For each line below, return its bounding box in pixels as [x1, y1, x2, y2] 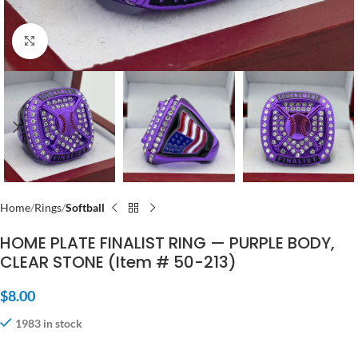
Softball [66, 201, 105, 215]
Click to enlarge [47, 34, 121, 47]
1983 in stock [15, 316, 82, 331]
